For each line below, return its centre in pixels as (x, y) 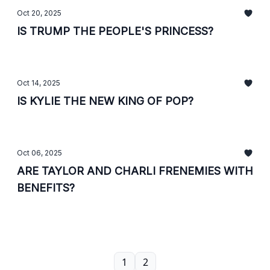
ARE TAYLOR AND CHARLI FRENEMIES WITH (135, 171)
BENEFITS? (46, 188)
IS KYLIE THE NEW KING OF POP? (105, 101)
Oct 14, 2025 (39, 83)
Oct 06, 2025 (39, 153)
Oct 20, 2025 (39, 13)
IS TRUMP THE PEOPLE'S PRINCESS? (115, 31)
